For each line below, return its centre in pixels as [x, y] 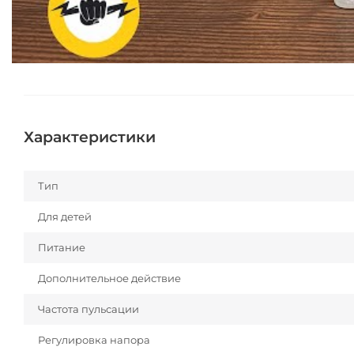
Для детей [65, 217]
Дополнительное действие [109, 279]
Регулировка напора [94, 340]
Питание [62, 248]
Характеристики [90, 137]
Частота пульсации [88, 309]
